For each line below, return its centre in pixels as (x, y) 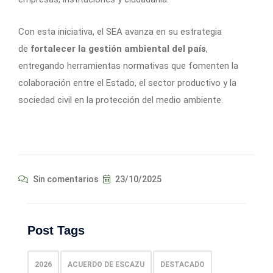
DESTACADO (183, 265)
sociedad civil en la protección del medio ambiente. (121, 100)
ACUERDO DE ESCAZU (106, 265)
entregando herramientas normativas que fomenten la (128, 66)
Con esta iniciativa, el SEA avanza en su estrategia (120, 32)
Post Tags (56, 231)
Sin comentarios (65, 179)
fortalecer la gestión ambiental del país (118, 49)
